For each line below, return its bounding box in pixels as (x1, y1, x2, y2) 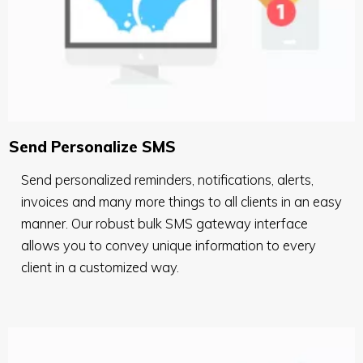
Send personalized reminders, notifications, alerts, (21, 171, 314, 189)
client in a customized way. (21, 258, 179, 276)
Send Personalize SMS (9, 137, 176, 157)
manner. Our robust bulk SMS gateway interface (21, 215, 308, 233)
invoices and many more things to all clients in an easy (21, 193, 342, 211)
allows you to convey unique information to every (21, 237, 316, 254)
